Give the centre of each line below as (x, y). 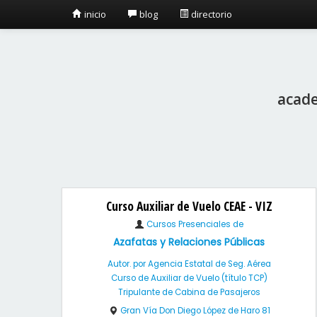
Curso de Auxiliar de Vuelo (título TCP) (189, 278)
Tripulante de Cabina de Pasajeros (189, 292)
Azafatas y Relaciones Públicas (189, 242)
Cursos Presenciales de (194, 224)
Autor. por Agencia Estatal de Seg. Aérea (189, 264)
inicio (94, 14)
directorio (211, 14)
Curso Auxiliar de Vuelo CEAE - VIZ (189, 206)
